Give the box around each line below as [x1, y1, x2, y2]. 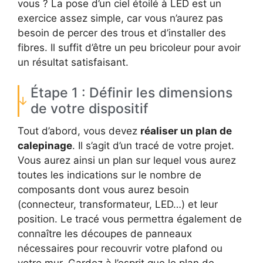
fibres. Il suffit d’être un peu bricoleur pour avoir [18, 42, 241, 54]
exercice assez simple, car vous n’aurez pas [18, 12, 223, 25]
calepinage [18, 139, 72, 151]
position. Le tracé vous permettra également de [18, 213, 242, 225]
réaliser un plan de [140, 124, 232, 137]
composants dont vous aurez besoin [18, 183, 189, 195]
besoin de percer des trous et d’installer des [18, 27, 226, 39]
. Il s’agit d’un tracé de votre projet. [72, 139, 234, 151]
